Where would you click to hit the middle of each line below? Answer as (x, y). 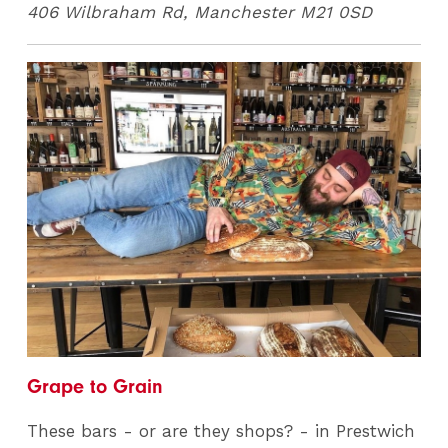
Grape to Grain (95, 386)
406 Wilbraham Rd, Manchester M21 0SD (200, 12)
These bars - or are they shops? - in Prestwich (221, 430)
